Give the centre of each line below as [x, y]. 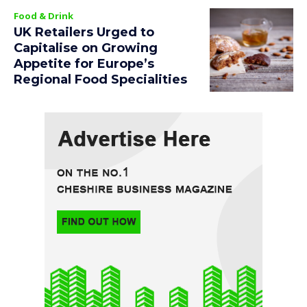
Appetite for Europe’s [84, 64]
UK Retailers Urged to [84, 33]
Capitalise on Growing [86, 48]
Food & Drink [44, 16]
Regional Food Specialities [100, 80]
